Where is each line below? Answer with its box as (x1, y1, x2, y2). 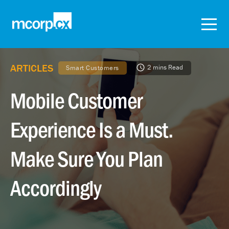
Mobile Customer (10, 85, 142, 114)
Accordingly (10, 172, 101, 201)
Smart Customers (66, 63, 119, 72)
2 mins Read (147, 63, 183, 72)
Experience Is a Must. (10, 114, 173, 143)
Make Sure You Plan (10, 143, 163, 172)
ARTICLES (10, 61, 53, 74)
